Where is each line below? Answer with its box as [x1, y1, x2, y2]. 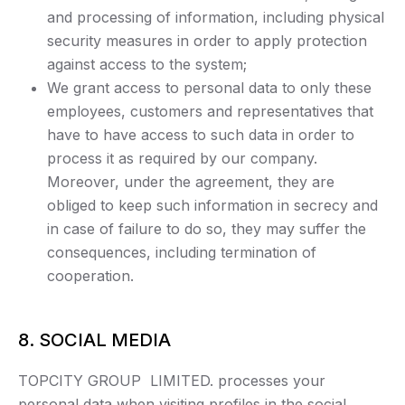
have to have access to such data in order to [47, 126, 354, 145]
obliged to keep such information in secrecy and [47, 196, 378, 215]
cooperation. [47, 267, 134, 286]
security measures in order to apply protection [47, 32, 367, 51]
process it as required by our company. [47, 149, 317, 168]
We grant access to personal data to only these [47, 79, 372, 98]
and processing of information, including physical [47, 8, 384, 27]
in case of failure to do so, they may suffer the [47, 220, 366, 239]
